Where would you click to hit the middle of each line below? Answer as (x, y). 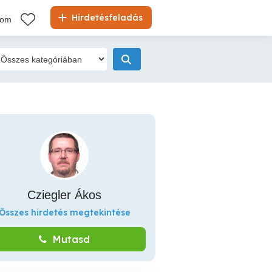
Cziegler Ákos (64, 195)
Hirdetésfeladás (106, 18)
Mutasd (71, 239)
